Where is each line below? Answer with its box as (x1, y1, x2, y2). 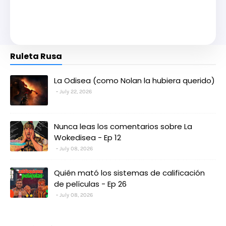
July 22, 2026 (60, 88, 92, 95)
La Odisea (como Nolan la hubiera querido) (54, 75, 215, 86)
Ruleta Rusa (10, 50, 62, 62)
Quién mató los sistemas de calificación (54, 167, 205, 178)
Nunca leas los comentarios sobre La (54, 121, 192, 132)
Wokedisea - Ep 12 (54, 132, 121, 143)
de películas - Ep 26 (54, 178, 127, 189)
